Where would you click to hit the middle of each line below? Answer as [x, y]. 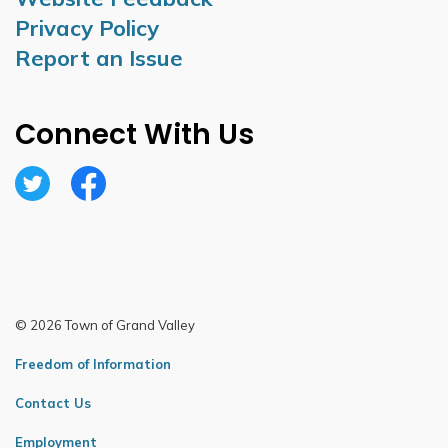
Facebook [108, 200]
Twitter [45, 200]
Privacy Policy [87, 28]
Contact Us [53, 403]
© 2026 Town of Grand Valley [105, 325]
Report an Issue [99, 58]
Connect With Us [134, 134]
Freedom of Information [93, 364]
